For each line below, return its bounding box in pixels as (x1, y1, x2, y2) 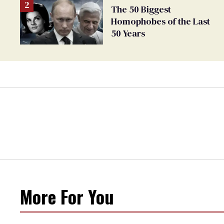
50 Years (111, 26, 145, 39)
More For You (20, 182, 114, 209)
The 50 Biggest (111, 2, 171, 15)
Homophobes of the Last (111, 14, 210, 27)
